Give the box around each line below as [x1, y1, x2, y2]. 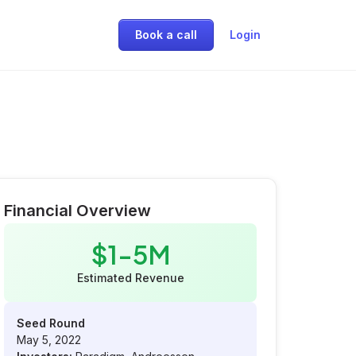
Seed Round [17, 316, 85, 330]
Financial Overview [4, 201, 151, 220]
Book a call [135, 28, 197, 41]
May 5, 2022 [17, 333, 81, 346]
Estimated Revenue [76, 271, 184, 284]
